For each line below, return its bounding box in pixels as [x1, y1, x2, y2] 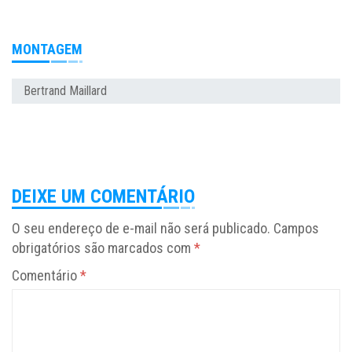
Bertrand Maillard [24, 83, 107, 99]
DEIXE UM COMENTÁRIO [12, 185, 195, 208]
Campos [273, 220, 319, 237]
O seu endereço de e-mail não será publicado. [12, 220, 270, 237]
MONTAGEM [12, 41, 82, 58]
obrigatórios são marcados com [12, 240, 194, 257]
